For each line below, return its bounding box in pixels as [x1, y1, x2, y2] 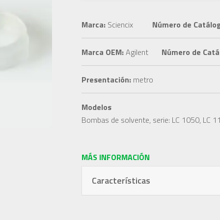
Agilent [123, 46, 148, 58]
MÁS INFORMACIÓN [81, 151, 150, 163]
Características [91, 174, 150, 187]
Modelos [81, 101, 111, 113]
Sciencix [105, 19, 133, 30]
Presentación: [81, 74, 131, 85]
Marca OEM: [81, 46, 124, 58]
